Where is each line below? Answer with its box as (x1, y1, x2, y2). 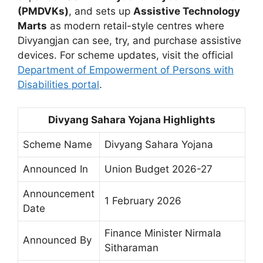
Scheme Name (23, 138, 92, 150)
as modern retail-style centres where (47, 20, 224, 32)
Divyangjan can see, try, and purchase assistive (18, 35, 241, 46)
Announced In (23, 163, 88, 175)
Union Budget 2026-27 (104, 163, 213, 175)
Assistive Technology (133, 5, 240, 17)
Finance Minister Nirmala (104, 227, 221, 239)
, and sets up (69, 5, 133, 17)
